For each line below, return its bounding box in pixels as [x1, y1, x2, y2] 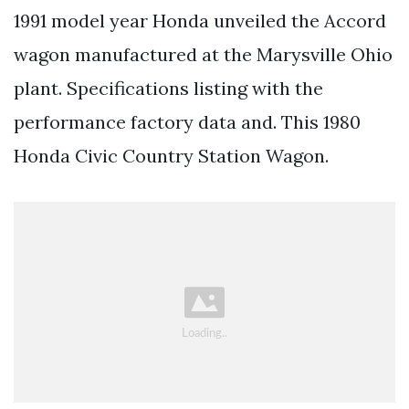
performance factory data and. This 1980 [14, 110, 361, 133]
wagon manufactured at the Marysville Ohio [14, 42, 393, 66]
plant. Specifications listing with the [14, 76, 323, 100]
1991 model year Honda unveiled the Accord [14, 8, 386, 32]
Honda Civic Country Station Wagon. [14, 143, 329, 167]
